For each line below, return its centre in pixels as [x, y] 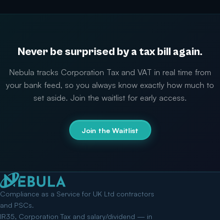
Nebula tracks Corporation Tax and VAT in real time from [110, 72]
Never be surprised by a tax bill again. [110, 52]
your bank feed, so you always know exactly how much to [110, 85]
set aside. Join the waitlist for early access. [110, 98]
